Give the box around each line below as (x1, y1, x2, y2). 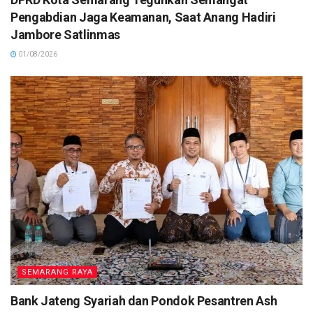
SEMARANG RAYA (22, 267, 93, 277)
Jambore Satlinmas (10, 27, 120, 42)
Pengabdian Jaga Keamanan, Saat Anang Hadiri (10, 9, 276, 24)
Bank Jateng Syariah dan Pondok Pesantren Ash (10, 293, 277, 308)
